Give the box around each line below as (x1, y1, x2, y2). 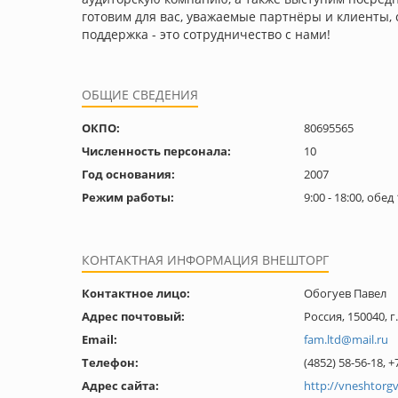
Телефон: (82, 354, 139, 370)
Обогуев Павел (304, 285, 386, 301)
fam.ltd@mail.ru (304, 331, 388, 347)
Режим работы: (82, 189, 174, 205)
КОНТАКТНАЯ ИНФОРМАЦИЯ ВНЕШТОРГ (82, 251, 329, 268)
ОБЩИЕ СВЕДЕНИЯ (82, 86, 198, 103)
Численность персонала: (82, 143, 231, 159)
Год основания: (82, 166, 175, 182)
